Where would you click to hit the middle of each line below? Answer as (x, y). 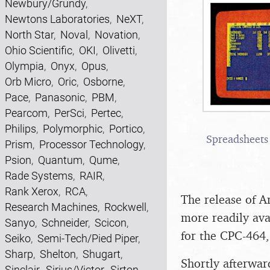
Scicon (111, 223)
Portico (126, 129)
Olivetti (119, 50)
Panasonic (60, 97)
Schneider (65, 223)
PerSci (69, 113)
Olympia (24, 66)
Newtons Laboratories (57, 19)
